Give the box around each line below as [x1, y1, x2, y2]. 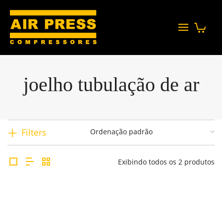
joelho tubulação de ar [23, 73, 199, 96]
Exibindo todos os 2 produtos [118, 157, 215, 166]
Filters [21, 126, 47, 138]
